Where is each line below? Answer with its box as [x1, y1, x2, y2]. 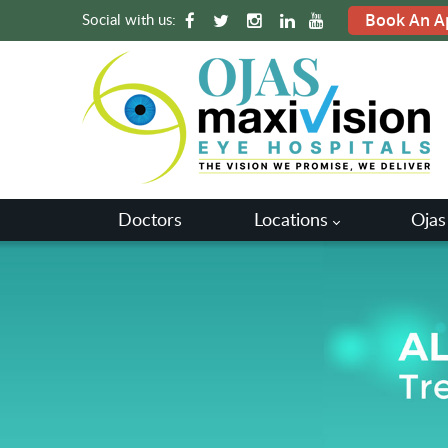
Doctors [118, 207, 182, 231]
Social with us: [82, 9, 180, 29]
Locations [254, 207, 328, 231]
